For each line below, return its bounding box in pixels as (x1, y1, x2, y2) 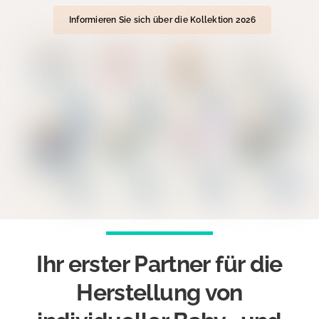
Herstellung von (76, 278, 243, 305)
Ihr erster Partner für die (36, 250, 283, 277)
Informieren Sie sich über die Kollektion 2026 (68, 14, 256, 25)
